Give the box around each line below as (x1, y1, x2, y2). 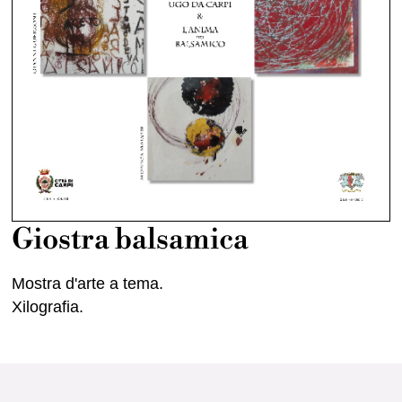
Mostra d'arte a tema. (12, 275, 164, 293)
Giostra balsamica (12, 222, 249, 258)
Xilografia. (12, 298, 84, 317)
